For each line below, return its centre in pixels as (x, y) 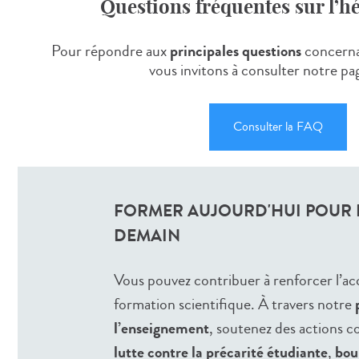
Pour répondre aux (110, 50)
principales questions (235, 50)
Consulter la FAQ (278, 126)
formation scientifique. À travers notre (234, 304)
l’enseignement (161, 328)
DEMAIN (147, 235)
